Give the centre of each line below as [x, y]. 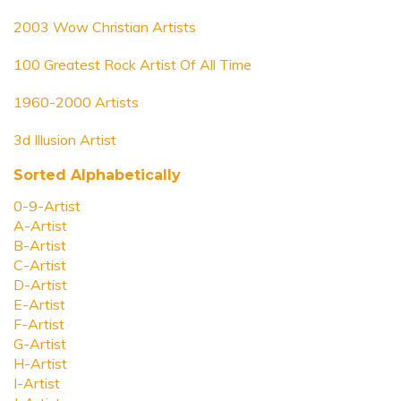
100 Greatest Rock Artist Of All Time [132, 64]
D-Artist [40, 285]
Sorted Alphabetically [97, 175]
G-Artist [40, 344]
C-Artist [40, 265]
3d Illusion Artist [65, 140]
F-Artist [39, 324]
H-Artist [40, 363]
